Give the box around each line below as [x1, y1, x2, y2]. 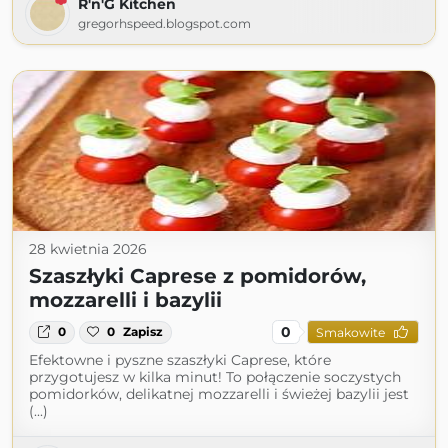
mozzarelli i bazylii [29, 288, 222, 313]
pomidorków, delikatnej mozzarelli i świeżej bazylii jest [29, 385, 409, 404]
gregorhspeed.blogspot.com [78, 16, 251, 32]
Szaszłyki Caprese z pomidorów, [29, 264, 366, 289]
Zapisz [123, 324, 164, 340]
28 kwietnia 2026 [29, 240, 147, 259]
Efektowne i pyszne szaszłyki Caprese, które [29, 351, 331, 370]
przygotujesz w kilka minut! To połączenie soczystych [29, 368, 401, 387]
